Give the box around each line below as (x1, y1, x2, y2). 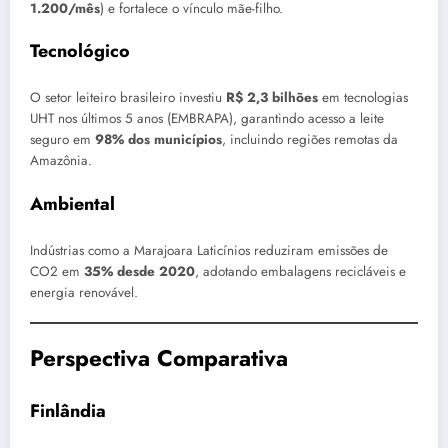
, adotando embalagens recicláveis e (195, 262, 406, 282)
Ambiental (30, 190, 115, 217)
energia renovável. (30, 283, 138, 303)
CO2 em (30, 262, 84, 282)
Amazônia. (30, 151, 92, 171)
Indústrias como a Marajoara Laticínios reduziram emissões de (30, 241, 388, 261)
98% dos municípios (95, 130, 222, 150)
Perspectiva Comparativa (30, 342, 288, 375)
